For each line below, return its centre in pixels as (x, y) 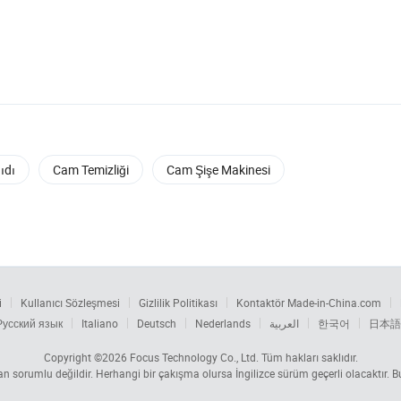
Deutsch (157, 324)
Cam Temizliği (91, 170)
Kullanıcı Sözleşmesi (70, 303)
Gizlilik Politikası (178, 303)
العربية (284, 324)
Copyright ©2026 (86, 358)
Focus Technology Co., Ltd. (194, 358)
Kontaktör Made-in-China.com (309, 303)
